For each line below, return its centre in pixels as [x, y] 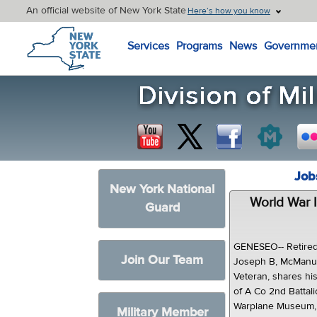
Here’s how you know [229, 11]
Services [148, 46]
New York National [162, 189]
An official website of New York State [106, 11]
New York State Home [78, 29]
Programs [199, 46]
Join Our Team [162, 260]
